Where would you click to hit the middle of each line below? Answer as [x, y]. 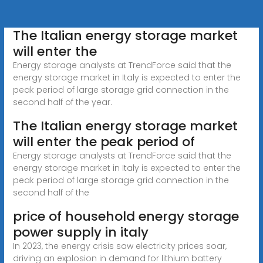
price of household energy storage [126, 216]
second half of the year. [62, 102]
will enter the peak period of [104, 141]
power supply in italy [80, 232]
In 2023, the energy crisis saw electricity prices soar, [119, 246]
